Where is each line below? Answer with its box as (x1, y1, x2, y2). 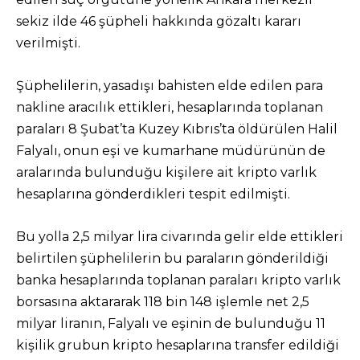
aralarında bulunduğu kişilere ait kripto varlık (16, 165, 317, 180)
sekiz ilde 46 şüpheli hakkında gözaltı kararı (16, 14, 301, 29)
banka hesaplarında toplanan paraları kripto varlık (16, 272, 341, 288)
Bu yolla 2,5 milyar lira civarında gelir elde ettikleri (16, 229, 343, 244)
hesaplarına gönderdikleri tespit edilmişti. (16, 186, 290, 202)
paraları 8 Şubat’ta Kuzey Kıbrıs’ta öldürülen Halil (16, 121, 337, 137)
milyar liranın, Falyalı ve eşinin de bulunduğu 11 (16, 316, 325, 331)
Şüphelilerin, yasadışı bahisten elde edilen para (16, 78, 323, 93)
